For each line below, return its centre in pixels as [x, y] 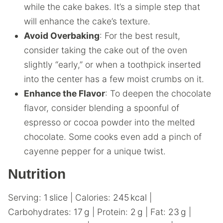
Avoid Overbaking [62, 36]
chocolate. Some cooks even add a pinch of [113, 137]
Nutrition [37, 174]
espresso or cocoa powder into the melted [110, 122]
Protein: [114, 212]
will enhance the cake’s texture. [87, 21]
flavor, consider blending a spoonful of [102, 108]
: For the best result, [140, 36]
